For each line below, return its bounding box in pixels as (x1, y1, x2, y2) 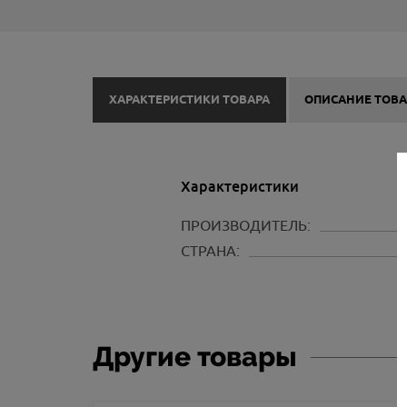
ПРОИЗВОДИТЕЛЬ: (180, 217, 311, 234)
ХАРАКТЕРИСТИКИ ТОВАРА (108, 92, 270, 109)
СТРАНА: (180, 243, 240, 260)
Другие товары (93, 341, 297, 373)
